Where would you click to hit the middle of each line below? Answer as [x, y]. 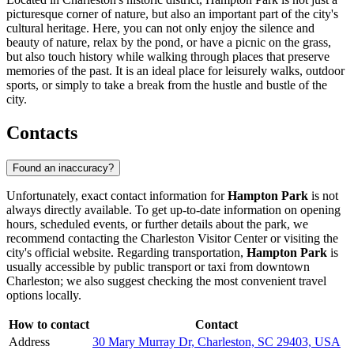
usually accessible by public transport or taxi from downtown [158, 266]
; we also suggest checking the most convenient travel [193, 281]
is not [323, 195]
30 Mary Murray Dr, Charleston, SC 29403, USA [217, 341]
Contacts [42, 133]
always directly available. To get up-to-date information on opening [173, 209]
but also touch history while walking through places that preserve [168, 57]
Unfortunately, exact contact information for [117, 195]
